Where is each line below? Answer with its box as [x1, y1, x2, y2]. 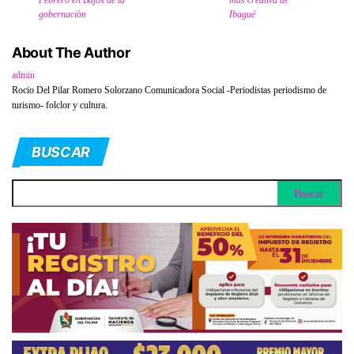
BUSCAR [32, 143, 90, 160]
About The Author [12, 43, 130, 61]
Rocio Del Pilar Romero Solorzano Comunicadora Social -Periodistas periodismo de [12, 84, 326, 96]
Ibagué [228, 8, 255, 20]
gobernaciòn [39, 8, 86, 20]
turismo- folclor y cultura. [12, 99, 107, 111]
